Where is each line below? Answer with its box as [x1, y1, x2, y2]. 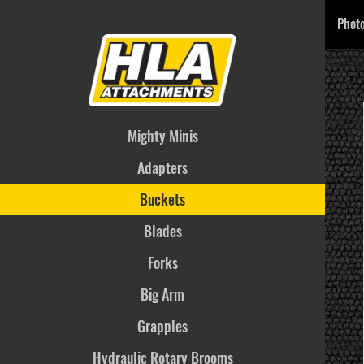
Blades [143, 220, 182, 241]
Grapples [137, 315, 188, 336]
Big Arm [141, 284, 184, 305]
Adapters [137, 157, 188, 178]
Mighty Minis [127, 125, 198, 146]
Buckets [140, 188, 185, 210]
